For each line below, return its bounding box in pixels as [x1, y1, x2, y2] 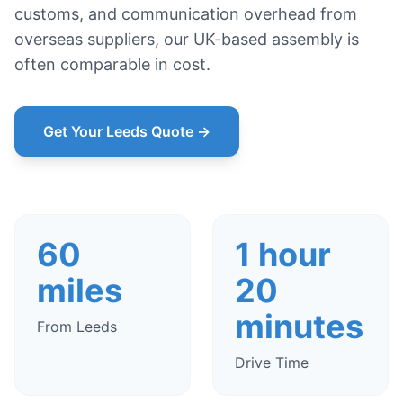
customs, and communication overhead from [14, 4, 357, 23]
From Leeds [37, 318, 117, 336]
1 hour [235, 235, 331, 274]
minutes [235, 307, 363, 346]
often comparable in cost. [14, 55, 210, 74]
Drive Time [235, 354, 309, 372]
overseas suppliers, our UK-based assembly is [14, 30, 359, 49]
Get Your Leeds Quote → [43, 122, 210, 140]
